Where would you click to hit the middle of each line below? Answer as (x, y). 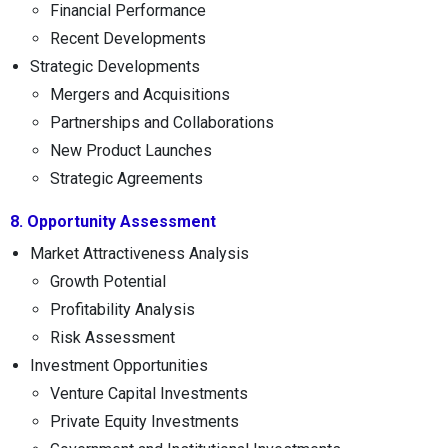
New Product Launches (131, 150)
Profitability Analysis (122, 309)
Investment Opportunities (119, 365)
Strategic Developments (115, 66)
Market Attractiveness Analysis (139, 253)
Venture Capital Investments (149, 393)
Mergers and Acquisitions (140, 94)
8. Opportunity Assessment (113, 221)
